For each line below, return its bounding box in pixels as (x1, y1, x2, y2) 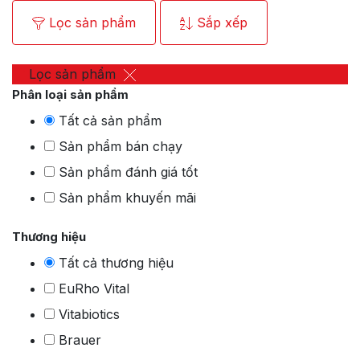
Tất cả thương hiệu (59, 255, 174, 272)
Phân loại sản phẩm (12, 87, 129, 103)
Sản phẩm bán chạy (59, 138, 182, 155)
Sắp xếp (197, 14, 247, 31)
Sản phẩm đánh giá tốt (59, 164, 198, 181)
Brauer (59, 332, 101, 349)
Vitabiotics (59, 306, 120, 323)
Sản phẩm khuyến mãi (59, 190, 196, 207)
